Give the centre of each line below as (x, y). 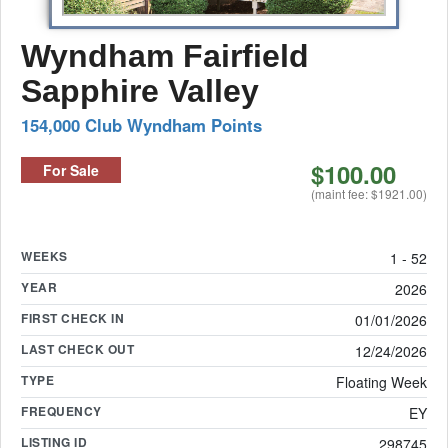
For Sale (71, 170)
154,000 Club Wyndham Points (141, 125)
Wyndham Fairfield (165, 56)
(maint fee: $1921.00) (369, 193)
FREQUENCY (61, 411)
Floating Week (381, 382)
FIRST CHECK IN (72, 318)
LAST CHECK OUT (77, 349)
